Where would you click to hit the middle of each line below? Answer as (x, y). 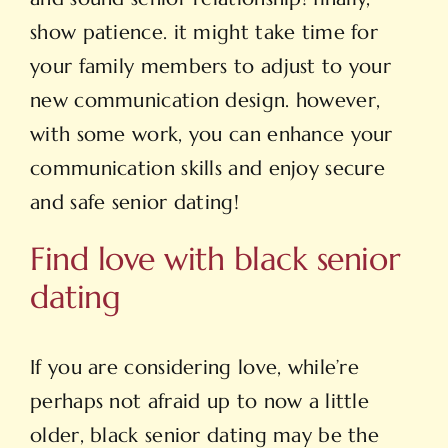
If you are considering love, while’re (195, 368)
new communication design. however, (205, 101)
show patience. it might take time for (204, 33)
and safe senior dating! (134, 203)
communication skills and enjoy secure (208, 169)
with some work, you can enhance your (211, 135)
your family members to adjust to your (211, 67)
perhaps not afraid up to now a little (200, 402)
